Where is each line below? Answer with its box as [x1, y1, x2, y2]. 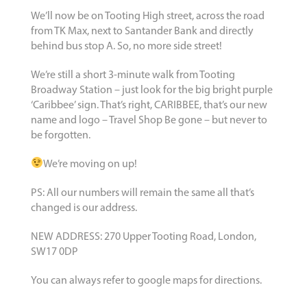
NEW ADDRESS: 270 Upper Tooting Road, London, [30, 232, 256, 243]
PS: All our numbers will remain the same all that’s [30, 188, 254, 199]
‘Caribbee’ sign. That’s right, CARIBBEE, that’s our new [30, 100, 267, 112]
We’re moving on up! [43, 159, 138, 171]
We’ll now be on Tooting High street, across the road [30, 11, 265, 23]
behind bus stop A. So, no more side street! [30, 41, 222, 53]
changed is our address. [30, 203, 137, 214]
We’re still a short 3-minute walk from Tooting [30, 70, 235, 82]
